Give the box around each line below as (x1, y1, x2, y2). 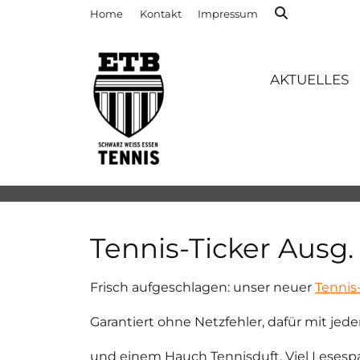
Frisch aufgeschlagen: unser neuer (90, 280, 315, 295)
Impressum (198, 7, 258, 20)
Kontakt (139, 7, 182, 20)
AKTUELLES (269, 71, 349, 88)
